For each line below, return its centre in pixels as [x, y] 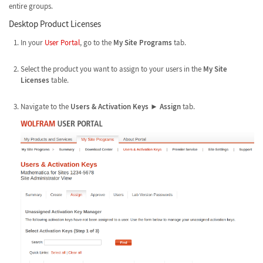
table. [59, 80]
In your [32, 42]
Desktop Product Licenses [55, 24]
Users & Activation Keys [109, 106]
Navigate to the [45, 106]
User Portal [62, 42]
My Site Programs [142, 42]
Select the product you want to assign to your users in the [112, 69]
